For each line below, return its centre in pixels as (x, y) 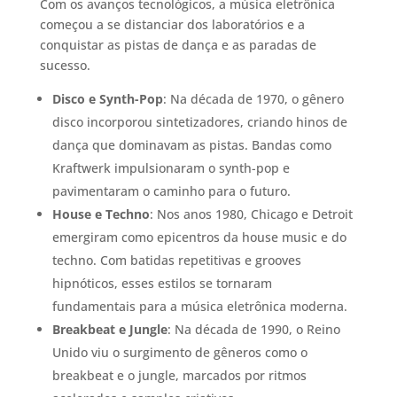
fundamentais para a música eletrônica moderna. (199, 306)
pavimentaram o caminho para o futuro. (171, 191)
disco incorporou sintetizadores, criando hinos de (199, 121)
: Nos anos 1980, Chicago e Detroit (251, 214)
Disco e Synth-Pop (107, 98)
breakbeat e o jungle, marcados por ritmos (179, 375)
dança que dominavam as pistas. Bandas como (191, 144)
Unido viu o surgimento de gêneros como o (179, 352)
